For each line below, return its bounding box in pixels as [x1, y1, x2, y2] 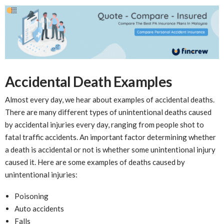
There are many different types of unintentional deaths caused [5, 107, 211, 116]
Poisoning [14, 191, 48, 201]
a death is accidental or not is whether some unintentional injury [5, 144, 215, 154]
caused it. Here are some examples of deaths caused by [5, 157, 185, 166]
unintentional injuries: [5, 169, 77, 179]
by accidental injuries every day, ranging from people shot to [5, 119, 204, 129]
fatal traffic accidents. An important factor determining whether [5, 132, 216, 141]
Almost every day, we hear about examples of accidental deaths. [5, 94, 214, 104]
